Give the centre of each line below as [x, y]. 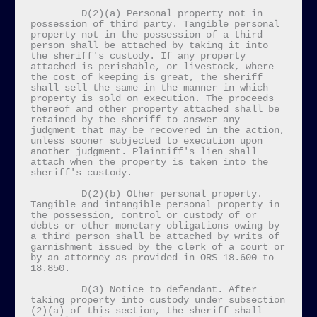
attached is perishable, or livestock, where [152, 67]
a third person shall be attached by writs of [155, 236]
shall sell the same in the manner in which [149, 88]
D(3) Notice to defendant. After [56, 289]
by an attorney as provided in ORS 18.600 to [152, 258]
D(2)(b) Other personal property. [56, 194]
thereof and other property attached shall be [155, 109]
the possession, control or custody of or [143, 215]
